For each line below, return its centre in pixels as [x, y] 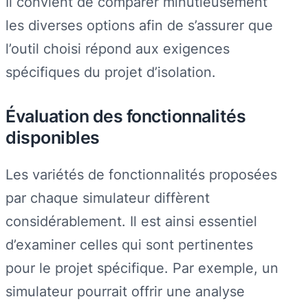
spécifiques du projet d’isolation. [111, 71]
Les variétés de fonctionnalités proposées [141, 174]
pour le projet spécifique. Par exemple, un [142, 267]
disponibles [53, 138]
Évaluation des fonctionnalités [125, 117]
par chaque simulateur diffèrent [108, 197]
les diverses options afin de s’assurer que [139, 25]
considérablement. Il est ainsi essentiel [131, 221]
